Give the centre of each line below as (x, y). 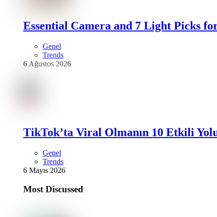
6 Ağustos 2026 (47, 64)
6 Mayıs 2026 (44, 170)
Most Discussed (53, 189)
